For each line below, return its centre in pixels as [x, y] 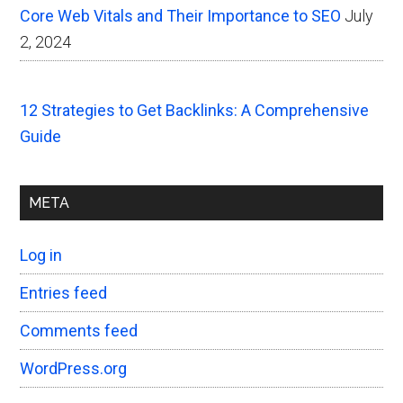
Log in [41, 255]
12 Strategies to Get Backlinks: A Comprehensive [195, 110]
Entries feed [64, 292]
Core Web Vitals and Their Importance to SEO [181, 15]
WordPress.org [74, 368]
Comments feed [79, 330]
